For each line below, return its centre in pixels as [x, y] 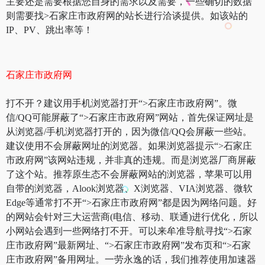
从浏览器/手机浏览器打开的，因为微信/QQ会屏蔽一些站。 [129, 131]
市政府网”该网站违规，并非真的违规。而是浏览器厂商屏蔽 [131, 160]
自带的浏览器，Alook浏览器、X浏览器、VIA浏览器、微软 [129, 188]
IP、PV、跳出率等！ [49, 30]
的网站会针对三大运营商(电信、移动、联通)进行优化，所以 [132, 216]
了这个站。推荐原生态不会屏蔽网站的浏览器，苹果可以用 [129, 174]
